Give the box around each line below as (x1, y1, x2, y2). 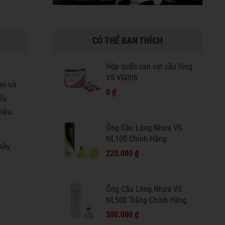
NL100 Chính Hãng (105, 134, 167, 144)
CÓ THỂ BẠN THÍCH (92, 35, 163, 46)
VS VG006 (105, 72, 138, 82)
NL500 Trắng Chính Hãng (105, 195, 187, 205)
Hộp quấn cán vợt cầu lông (105, 61, 192, 71)
